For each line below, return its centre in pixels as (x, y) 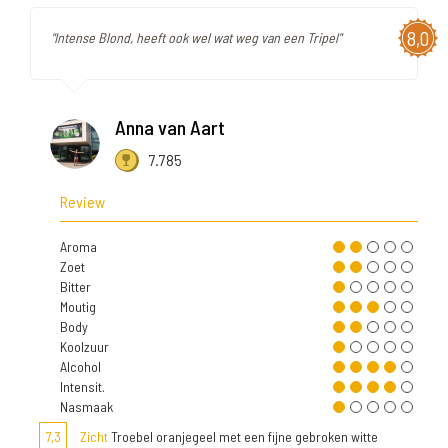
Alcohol (80, 367)
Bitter (75, 287)
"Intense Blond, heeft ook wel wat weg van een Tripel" (196, 38)
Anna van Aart (170, 127)
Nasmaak (86, 407)
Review (82, 202)
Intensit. (82, 387)
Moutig (78, 307)
